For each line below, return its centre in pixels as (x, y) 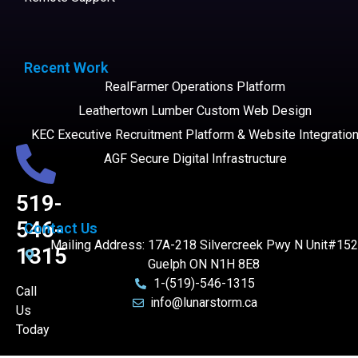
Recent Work (66, 67)
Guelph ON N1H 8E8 (204, 265)
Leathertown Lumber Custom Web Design (195, 110)
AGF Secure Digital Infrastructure (195, 158)
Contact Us (61, 229)
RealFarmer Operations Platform (195, 86)
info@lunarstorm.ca (204, 303)
